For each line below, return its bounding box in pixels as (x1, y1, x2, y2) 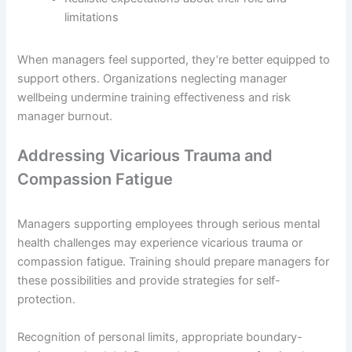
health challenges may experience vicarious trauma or (17, 236, 303, 251)
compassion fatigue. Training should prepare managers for (17, 255, 330, 269)
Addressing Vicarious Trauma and (17, 146, 273, 166)
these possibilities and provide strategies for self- (17, 273, 281, 288)
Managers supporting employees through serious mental (17, 217, 321, 232)
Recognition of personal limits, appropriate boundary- (17, 329, 303, 344)
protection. (17, 292, 76, 307)
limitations (64, 10, 119, 25)
